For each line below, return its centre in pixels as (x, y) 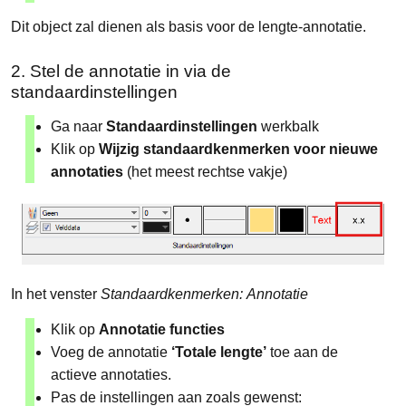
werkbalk (290, 126)
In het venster (56, 295)
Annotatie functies (162, 330)
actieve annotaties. (111, 375)
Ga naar (78, 126)
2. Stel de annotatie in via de (121, 71)
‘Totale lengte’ (219, 353)
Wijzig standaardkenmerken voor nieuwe (237, 149)
